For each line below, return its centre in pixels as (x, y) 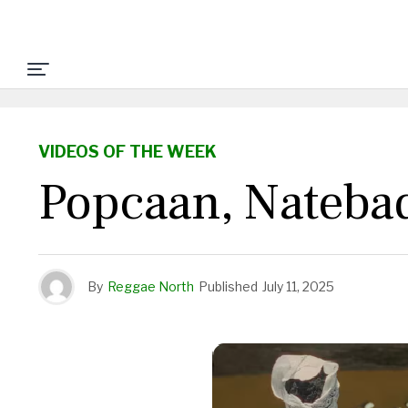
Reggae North (151, 286)
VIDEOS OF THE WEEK (127, 152)
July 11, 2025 (298, 286)
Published (228, 286)
